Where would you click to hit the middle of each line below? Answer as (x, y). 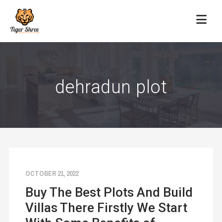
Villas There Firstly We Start (106, 208)
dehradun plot (111, 87)
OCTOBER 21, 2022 (52, 174)
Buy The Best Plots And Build (109, 193)
